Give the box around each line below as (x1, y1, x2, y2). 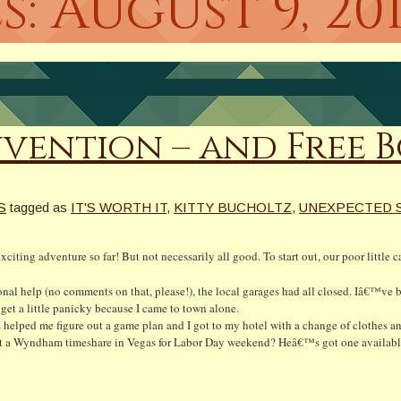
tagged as (10, 199, 67, 215)
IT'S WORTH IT (71, 199, 166, 215)
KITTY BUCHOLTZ (174, 199, 292, 215)
